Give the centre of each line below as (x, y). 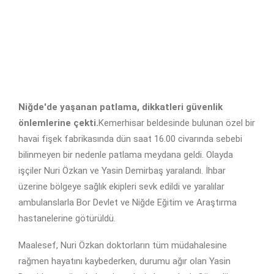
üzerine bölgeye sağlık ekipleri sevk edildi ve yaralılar (121, 187)
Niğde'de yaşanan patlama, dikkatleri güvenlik (120, 107)
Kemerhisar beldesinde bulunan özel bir (177, 123)
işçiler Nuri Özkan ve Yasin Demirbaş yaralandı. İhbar (122, 171)
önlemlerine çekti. (58, 123)
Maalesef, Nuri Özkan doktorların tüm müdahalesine (123, 246)
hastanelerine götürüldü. (67, 219)
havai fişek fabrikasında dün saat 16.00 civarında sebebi (130, 139)
